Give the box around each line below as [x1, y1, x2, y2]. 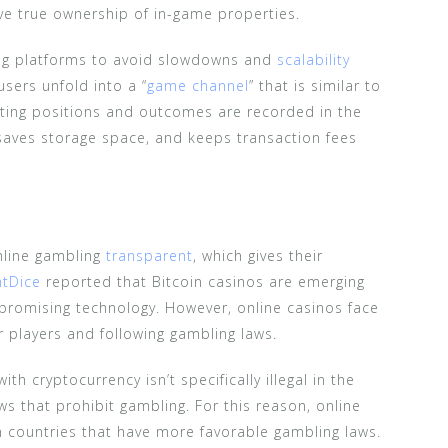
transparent [106, 245, 193, 265]
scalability [277, 49, 350, 69]
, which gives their [193, 245, 323, 265]
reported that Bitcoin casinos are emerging [41, 271, 365, 291]
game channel [147, 75, 249, 95]
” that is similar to [249, 75, 381, 95]
